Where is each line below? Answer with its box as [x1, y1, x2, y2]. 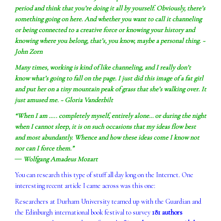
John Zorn [15, 47, 42, 56]
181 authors [152, 208, 183, 217]
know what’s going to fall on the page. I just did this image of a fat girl [15, 74, 203, 82]
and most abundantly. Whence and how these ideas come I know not [15, 133, 199, 142]
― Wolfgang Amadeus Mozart [15, 154, 98, 163]
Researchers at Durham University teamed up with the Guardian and [15, 197, 201, 206]
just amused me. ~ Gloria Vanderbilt [15, 95, 113, 104]
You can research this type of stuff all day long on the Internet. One [15, 170, 193, 179]
